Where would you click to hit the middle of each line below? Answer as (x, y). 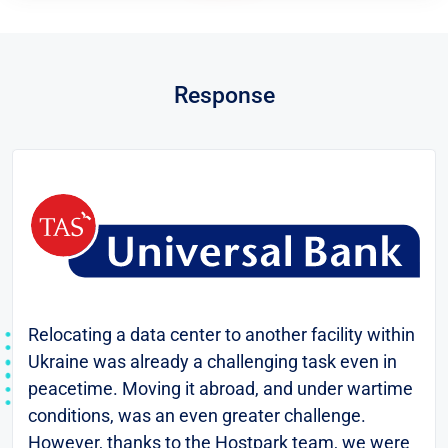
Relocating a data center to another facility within (221, 334)
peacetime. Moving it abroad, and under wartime (220, 388)
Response (224, 95)
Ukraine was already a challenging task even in (212, 361)
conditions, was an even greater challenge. (197, 415)
